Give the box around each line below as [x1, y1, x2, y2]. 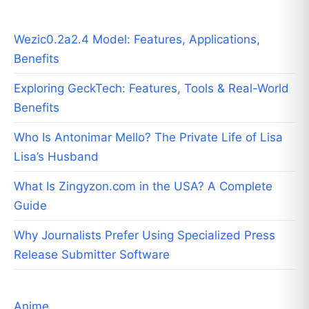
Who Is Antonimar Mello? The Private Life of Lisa [14, 130, 283, 144]
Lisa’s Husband [14, 149, 99, 163]
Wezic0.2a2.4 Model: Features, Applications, [14, 32, 260, 46]
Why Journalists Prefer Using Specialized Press [14, 228, 275, 242]
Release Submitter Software [14, 247, 170, 261]
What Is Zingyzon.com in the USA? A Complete [14, 179, 272, 193]
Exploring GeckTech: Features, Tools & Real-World [14, 81, 289, 95]
